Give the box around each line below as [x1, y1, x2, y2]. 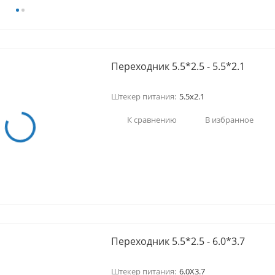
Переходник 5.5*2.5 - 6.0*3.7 [110, 234, 245, 248]
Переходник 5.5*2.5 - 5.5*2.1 [110, 60, 245, 73]
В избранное [204, 114, 254, 125]
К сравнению [126, 114, 177, 125]
